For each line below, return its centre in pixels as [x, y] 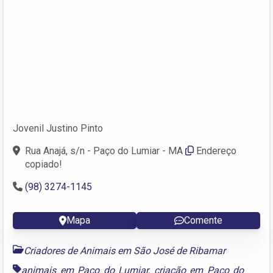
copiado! [44, 164]
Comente [203, 220]
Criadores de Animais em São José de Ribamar [125, 250]
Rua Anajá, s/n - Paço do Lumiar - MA [104, 151]
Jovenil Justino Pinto [58, 128]
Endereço [216, 151]
